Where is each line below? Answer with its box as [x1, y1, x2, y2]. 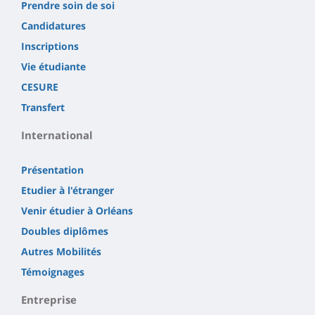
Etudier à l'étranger [21, 183, 114, 197]
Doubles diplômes [21, 224, 108, 238]
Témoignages [21, 264, 84, 278]
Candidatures [21, 18, 86, 32]
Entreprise [21, 292, 77, 307]
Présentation [21, 162, 84, 176]
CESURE [21, 79, 58, 94]
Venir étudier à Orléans [21, 203, 133, 217]
